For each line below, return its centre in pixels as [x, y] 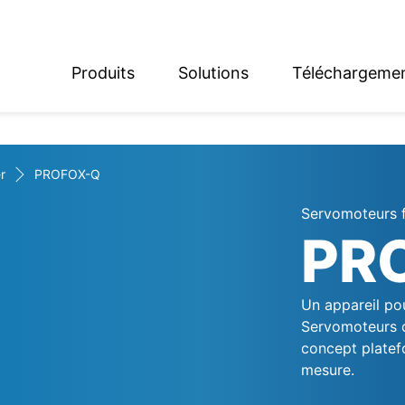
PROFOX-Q [67, 174]
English [36, 97]
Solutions [213, 72]
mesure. [327, 370]
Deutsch [41, 140]
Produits [103, 72]
